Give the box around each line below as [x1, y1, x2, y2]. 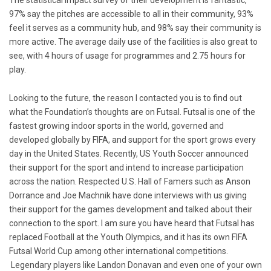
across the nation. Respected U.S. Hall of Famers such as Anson [9, 176, 250, 186]
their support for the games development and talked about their [9, 204, 252, 214]
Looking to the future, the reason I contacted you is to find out [9, 93, 242, 103]
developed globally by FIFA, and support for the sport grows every [9, 134, 256, 145]
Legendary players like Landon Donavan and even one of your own [9, 260, 262, 270]
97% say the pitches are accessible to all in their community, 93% [9, 8, 253, 19]
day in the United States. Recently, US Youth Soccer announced [9, 148, 249, 158]
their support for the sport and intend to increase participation [9, 162, 244, 172]
